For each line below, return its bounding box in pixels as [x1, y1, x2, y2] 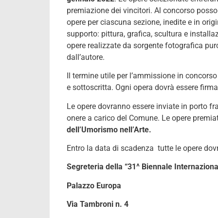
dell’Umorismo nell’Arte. [67, 125, 151, 134]
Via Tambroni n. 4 [67, 200, 128, 209]
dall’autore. [67, 52, 105, 62]
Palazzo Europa [67, 181, 121, 190]
